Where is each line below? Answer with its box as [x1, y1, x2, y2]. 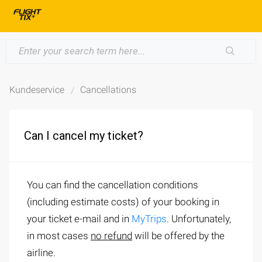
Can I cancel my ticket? [24, 129, 143, 143]
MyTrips [132, 213, 167, 225]
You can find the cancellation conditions [27, 179, 198, 191]
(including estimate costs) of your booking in [27, 196, 219, 208]
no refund [91, 230, 132, 242]
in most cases [27, 230, 91, 242]
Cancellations [80, 84, 136, 95]
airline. [27, 247, 58, 258]
